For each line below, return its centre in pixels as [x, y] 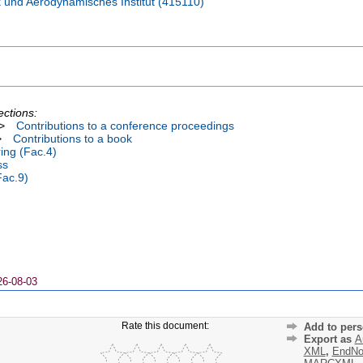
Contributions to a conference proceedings [125, 126]
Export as [329, 340]
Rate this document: [166, 326]
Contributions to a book [73, 139]
